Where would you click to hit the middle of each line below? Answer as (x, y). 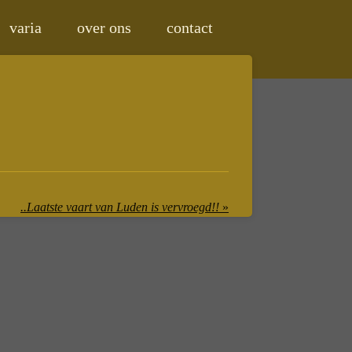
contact (190, 27)
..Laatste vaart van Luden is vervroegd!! (120, 207)
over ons (104, 27)
